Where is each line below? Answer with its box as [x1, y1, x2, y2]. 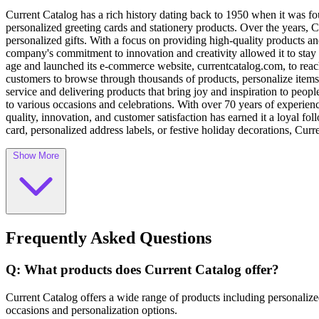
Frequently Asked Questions [6, 228, 211, 247]
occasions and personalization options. [6, 303, 177, 316]
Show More [13, 150, 59, 162]
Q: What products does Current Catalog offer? [6, 261, 279, 277]
